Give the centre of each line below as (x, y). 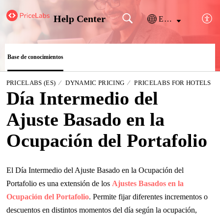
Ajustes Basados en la (148, 184)
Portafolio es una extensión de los (59, 184)
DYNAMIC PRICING (95, 82)
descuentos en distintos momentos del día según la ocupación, (101, 210)
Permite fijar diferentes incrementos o (149, 197)
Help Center (79, 19)
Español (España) (168, 19)
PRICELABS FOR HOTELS (173, 82)
